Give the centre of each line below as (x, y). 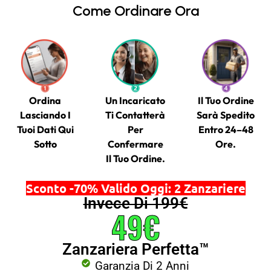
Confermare (135, 144)
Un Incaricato (135, 101)
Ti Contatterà (135, 115)
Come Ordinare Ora (135, 11)
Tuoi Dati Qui (45, 130)
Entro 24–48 (226, 130)
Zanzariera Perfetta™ (135, 250)
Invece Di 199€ (135, 204)
